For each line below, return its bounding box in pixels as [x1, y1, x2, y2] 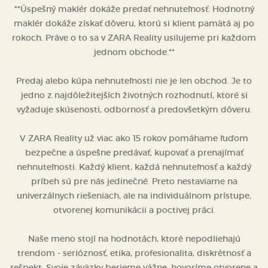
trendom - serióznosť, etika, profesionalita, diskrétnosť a [17, 248, 251, 258]
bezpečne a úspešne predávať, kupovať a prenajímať [25, 147, 243, 158]
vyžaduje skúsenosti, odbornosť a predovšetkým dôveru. [16, 104, 252, 115]
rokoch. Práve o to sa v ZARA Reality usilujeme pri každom [12, 32, 256, 43]
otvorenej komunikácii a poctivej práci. [53, 205, 215, 215]
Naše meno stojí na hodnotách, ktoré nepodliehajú [28, 233, 240, 244]
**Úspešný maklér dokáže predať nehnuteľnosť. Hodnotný [14, 4, 254, 14]
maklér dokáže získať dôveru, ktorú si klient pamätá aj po [14, 18, 254, 29]
